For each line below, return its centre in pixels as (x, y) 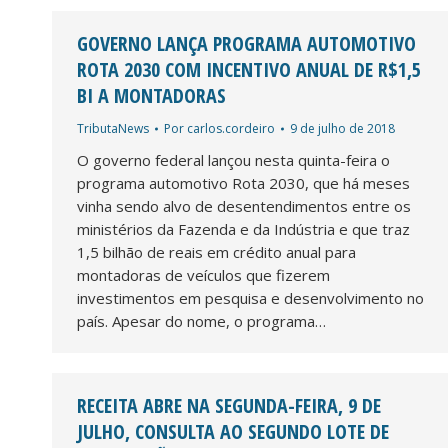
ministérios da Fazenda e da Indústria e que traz (243, 228)
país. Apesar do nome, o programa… (201, 320)
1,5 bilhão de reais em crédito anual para (216, 251)
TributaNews (113, 128)
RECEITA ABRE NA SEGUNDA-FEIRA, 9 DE (229, 405)
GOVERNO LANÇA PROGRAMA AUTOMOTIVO (246, 43)
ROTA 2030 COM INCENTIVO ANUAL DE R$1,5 (249, 69)
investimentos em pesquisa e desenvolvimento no (250, 297)
